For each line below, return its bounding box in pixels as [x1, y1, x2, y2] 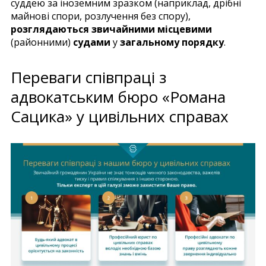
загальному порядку [120, 35, 224, 49]
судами [73, 35, 110, 49]
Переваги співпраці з [11, 66, 166, 88]
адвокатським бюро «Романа [11, 85, 226, 107]
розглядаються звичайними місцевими [11, 22, 212, 36]
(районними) [11, 35, 73, 49]
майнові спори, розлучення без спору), [11, 9, 191, 23]
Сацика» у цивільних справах [11, 105, 229, 127]
